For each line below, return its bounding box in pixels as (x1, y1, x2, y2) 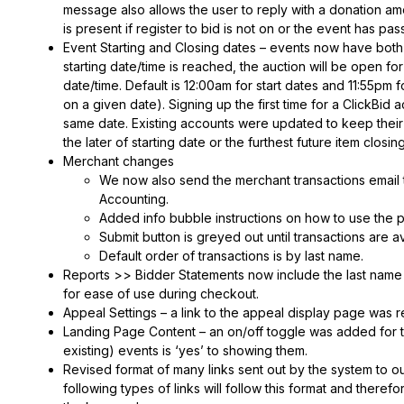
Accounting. (99, 190, 169, 207)
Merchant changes (63, 152, 174, 169)
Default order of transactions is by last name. (99, 247, 363, 263)
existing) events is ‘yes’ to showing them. (63, 342, 308, 358)
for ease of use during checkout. (63, 285, 259, 301)
